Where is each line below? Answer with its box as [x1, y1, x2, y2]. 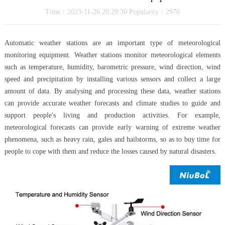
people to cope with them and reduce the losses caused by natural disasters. [4, 147, 216, 155]
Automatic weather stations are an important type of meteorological [4, 39, 221, 47]
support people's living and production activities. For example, [4, 111, 221, 119]
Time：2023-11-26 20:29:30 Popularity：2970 [45, 8, 180, 16]
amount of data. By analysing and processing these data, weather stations [4, 87, 221, 95]
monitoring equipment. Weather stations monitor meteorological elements [4, 51, 221, 59]
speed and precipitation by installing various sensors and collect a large [4, 75, 221, 83]
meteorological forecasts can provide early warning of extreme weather [4, 123, 221, 131]
